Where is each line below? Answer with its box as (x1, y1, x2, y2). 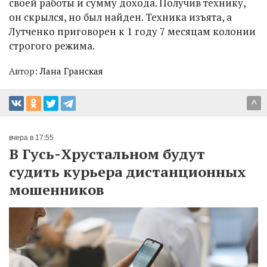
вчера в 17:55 (9, 133, 54, 142)
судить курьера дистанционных (9, 162, 246, 181)
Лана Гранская (40, 65, 103, 77)
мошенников (9, 180, 104, 199)
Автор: (9, 65, 40, 77)
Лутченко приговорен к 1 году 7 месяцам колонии (9, 24, 256, 38)
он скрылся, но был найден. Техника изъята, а (9, 10, 232, 24)
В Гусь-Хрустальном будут (9, 144, 205, 163)
